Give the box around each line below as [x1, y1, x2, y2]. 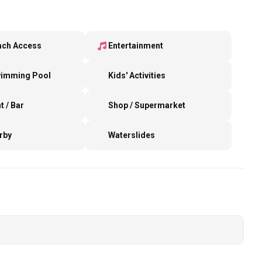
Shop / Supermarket [108, 101, 185, 111]
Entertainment [108, 41, 163, 51]
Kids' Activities [108, 71, 166, 81]
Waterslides [108, 130, 155, 140]
